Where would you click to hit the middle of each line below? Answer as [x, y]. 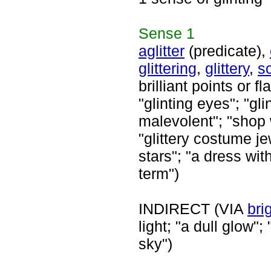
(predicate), [227, 51]
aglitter [162, 51]
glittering [168, 68]
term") [159, 174]
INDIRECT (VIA [193, 209]
